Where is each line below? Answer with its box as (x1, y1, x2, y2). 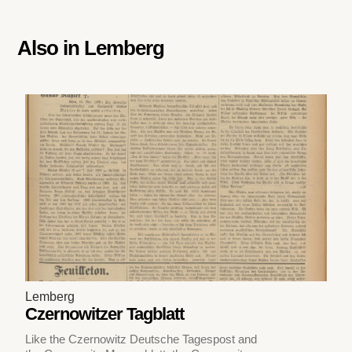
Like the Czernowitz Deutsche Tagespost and (25, 332, 258, 346)
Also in (17, 35, 85, 60)
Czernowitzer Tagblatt (25, 303, 185, 324)
